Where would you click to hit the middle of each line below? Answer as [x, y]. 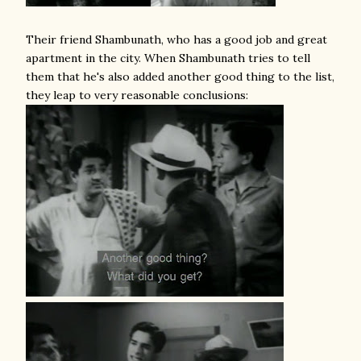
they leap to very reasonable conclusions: [137, 95]
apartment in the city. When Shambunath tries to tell [168, 58]
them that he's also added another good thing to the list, [180, 77]
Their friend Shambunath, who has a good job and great [176, 39]
